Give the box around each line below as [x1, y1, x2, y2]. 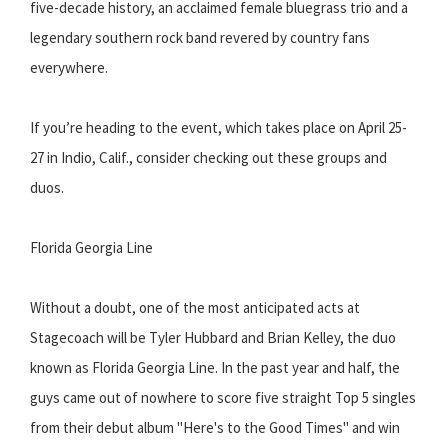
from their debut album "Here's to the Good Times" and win [30, 418, 400, 438]
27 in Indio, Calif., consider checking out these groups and [30, 148, 387, 168]
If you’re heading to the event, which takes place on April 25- [30, 118, 407, 138]
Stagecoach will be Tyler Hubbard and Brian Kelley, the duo [30, 328, 396, 348]
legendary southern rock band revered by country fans [30, 28, 370, 48]
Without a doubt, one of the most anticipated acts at [30, 298, 360, 318]
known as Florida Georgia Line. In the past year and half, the [30, 358, 400, 378]
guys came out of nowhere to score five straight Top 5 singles [30, 388, 416, 408]
